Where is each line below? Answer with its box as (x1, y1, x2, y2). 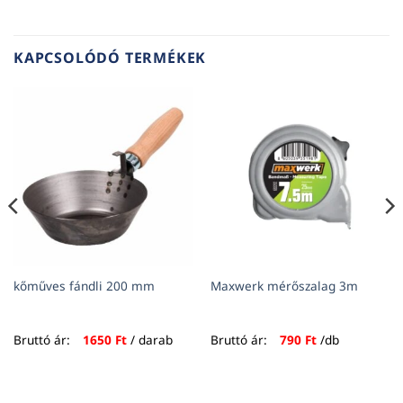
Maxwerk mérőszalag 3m (210, 276, 358, 294)
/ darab (126, 331, 173, 349)
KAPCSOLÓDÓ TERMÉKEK (13, 47, 207, 67)
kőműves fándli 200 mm (13, 276, 155, 294)
